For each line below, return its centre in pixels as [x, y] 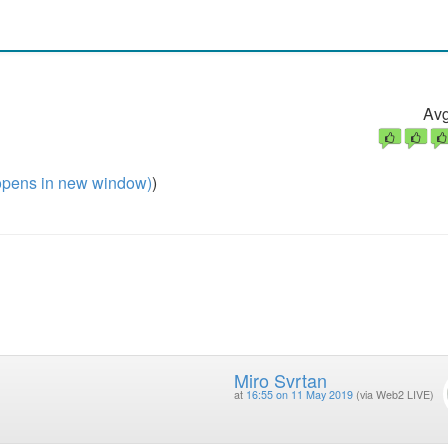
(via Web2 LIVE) [394, 395]
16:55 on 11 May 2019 [299, 395]
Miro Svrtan [280, 380]
